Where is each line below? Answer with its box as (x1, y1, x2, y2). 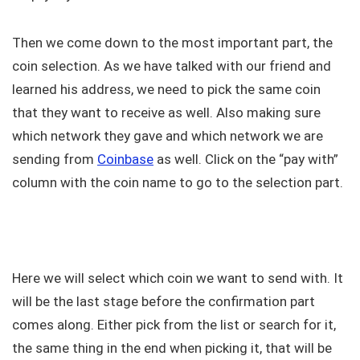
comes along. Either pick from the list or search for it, (12, 317, 336, 333)
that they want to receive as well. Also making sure (12, 104, 321, 121)
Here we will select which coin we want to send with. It (12, 270, 343, 287)
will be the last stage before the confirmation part (12, 293, 315, 310)
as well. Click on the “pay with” (153, 151, 338, 168)
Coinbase (97, 151, 153, 168)
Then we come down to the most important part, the (12, 35, 333, 51)
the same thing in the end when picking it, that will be (12, 340, 332, 357)
